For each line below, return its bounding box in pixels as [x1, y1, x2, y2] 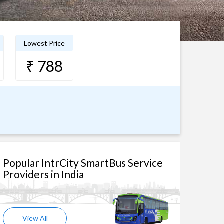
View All [22, 214, 48, 222]
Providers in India [3, 168, 84, 180]
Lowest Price [23, 39, 65, 47]
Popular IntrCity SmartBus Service [3, 156, 163, 169]
